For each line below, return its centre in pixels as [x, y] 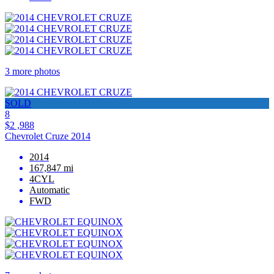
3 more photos [32, 72]
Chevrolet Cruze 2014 [48, 136]
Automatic [50, 190]
